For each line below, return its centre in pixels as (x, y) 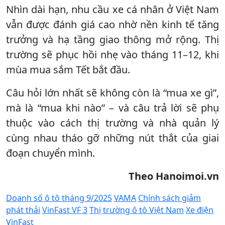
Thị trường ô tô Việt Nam (137, 210)
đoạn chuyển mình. (50, 153)
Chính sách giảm (170, 198)
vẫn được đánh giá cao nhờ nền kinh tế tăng (113, 24)
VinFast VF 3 (65, 210)
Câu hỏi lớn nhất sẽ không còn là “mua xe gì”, (113, 92)
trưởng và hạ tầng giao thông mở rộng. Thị (113, 39)
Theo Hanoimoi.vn (174, 176)
